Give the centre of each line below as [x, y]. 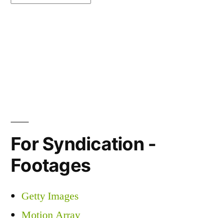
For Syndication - [83, 144]
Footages [51, 165]
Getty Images [50, 196]
